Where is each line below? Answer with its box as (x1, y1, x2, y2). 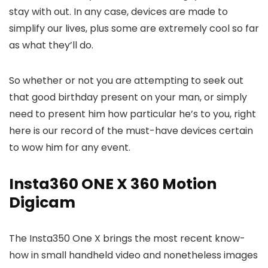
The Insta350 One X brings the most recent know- (9, 232, 245, 245)
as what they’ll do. (9, 38, 93, 52)
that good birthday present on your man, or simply (9, 90, 247, 104)
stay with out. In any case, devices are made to (9, 5, 228, 19)
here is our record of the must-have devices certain (9, 124, 253, 138)
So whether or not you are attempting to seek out (9, 74, 243, 87)
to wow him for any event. (9, 141, 130, 154)
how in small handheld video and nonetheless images (9, 248, 258, 262)
